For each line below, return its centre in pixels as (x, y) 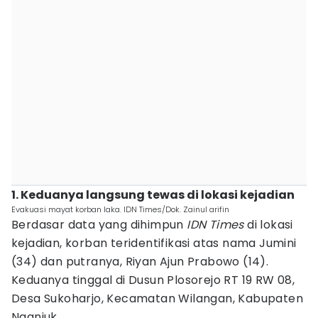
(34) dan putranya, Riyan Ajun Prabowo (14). (140, 262)
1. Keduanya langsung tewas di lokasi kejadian (153, 195)
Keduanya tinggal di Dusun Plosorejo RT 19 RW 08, (153, 280)
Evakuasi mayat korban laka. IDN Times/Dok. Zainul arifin (120, 209)
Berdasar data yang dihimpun (99, 225)
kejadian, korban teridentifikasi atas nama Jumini (154, 243)
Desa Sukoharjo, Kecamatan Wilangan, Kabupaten (157, 298)
